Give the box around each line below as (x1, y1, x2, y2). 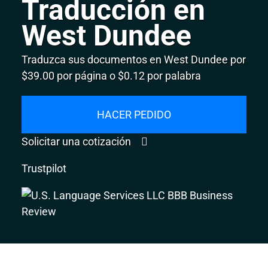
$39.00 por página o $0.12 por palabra (22, 69, 202, 82)
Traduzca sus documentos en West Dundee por (22, 53, 246, 66)
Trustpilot (22, 162, 67, 175)
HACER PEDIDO (97, 108, 171, 121)
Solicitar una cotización (22, 135, 134, 148)
